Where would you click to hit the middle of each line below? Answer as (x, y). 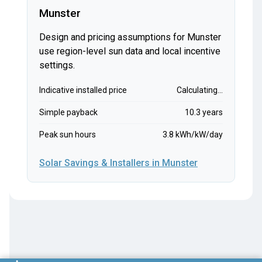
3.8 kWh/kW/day (193, 135)
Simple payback (68, 113)
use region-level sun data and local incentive (130, 51)
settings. (57, 65)
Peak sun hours (68, 135)
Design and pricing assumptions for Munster (130, 37)
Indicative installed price (83, 90)
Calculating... (200, 90)
